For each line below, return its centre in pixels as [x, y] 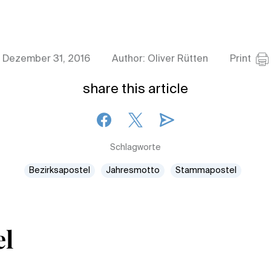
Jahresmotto [132, 171]
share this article [135, 90]
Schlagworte [135, 148]
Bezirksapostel [59, 171]
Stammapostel [206, 171]
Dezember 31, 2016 [46, 59]
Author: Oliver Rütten [160, 59]
